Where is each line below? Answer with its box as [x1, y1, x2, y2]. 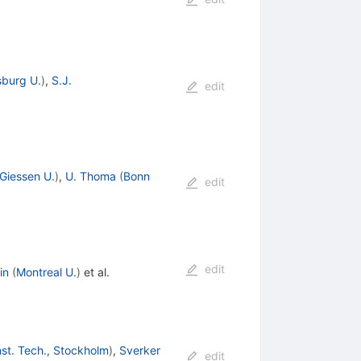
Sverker [118, 342, 160, 357]
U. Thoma [64, 168, 116, 183]
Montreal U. [15, 264, 77, 279]
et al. [80, 264, 110, 279]
